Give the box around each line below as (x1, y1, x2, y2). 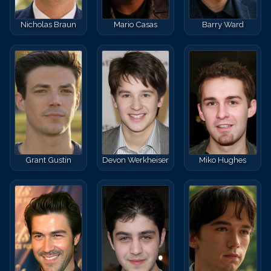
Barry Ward (201, 19, 244, 30)
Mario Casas (114, 19, 157, 30)
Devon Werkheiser (102, 154, 169, 165)
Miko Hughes (199, 154, 247, 165)
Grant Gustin (25, 154, 71, 165)
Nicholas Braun (20, 19, 76, 30)
